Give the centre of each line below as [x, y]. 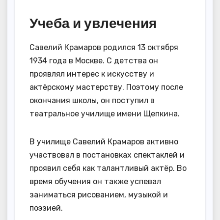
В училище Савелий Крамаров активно [104, 141]
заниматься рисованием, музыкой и [99, 194]
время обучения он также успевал [95, 181]
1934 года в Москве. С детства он [94, 60]
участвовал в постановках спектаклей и [107, 155]
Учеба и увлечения [93, 23]
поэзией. [46, 208]
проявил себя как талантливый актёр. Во [108, 168]
